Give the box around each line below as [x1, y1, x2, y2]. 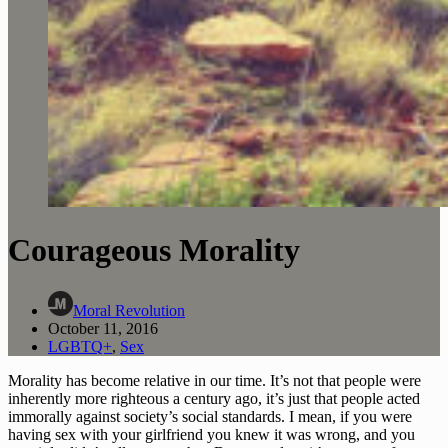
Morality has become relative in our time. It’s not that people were [8, 371, 421, 389]
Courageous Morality [8, 232, 300, 269]
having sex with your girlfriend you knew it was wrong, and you [8, 425, 415, 443]
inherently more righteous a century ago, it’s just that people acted [8, 389, 420, 407]
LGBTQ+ [48, 337, 112, 355]
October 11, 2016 [48, 319, 158, 337]
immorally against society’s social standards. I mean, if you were [8, 407, 412, 425]
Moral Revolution [73, 301, 185, 319]
